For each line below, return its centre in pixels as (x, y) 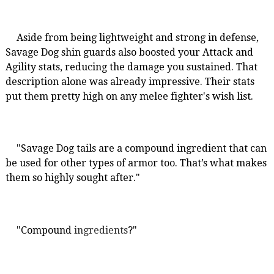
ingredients (101, 230)
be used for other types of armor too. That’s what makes (136, 163)
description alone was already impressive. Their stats (130, 81)
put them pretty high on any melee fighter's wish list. (129, 96)
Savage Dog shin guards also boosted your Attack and (129, 52)
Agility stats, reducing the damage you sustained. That (131, 67)
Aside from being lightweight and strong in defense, (137, 37)
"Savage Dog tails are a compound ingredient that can (141, 149)
